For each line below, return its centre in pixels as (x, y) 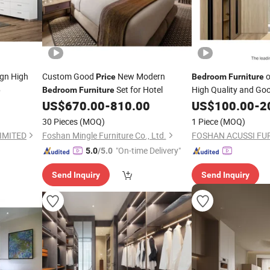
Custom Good (69, 76)
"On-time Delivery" (148, 150)
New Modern (140, 76)
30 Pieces (60, 121)
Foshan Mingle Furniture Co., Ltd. (104, 135)
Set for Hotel (138, 89)
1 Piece (205, 121)
